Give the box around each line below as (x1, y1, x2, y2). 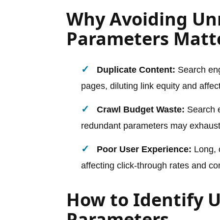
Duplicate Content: (97, 64, 175, 75)
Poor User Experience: (97, 144, 192, 154)
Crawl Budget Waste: (97, 104, 185, 114)
